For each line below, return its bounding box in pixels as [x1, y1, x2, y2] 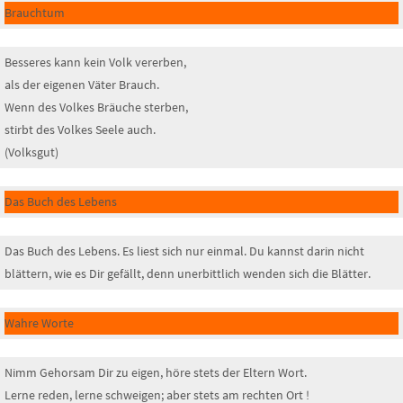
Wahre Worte [4, 314, 74, 331]
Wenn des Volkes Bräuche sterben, [4, 98, 188, 115]
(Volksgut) [4, 143, 58, 160]
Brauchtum [4, 4, 65, 21]
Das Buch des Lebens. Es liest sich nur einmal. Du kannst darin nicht [4, 242, 364, 259]
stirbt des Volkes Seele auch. [4, 121, 156, 138]
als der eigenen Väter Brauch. [4, 76, 159, 93]
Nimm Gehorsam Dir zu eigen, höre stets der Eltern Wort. [4, 363, 307, 381]
